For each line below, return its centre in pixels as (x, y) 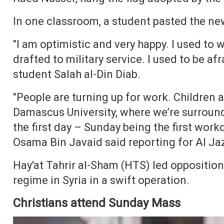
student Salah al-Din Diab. (76, 74)
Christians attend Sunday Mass (96, 203)
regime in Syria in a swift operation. (101, 180)
